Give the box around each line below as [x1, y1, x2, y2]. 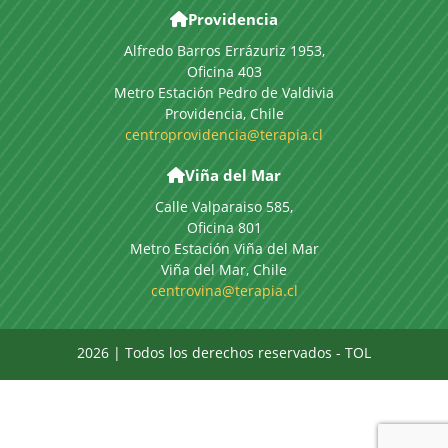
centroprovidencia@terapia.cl [125, 124, 323, 144]
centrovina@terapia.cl [150, 280, 298, 300]
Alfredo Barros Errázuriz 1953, [123, 40, 325, 60]
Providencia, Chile [164, 103, 284, 123]
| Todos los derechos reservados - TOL [109, 342, 371, 362]
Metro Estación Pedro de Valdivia [114, 82, 334, 102]
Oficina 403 [186, 61, 262, 81]
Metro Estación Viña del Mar [129, 238, 319, 258]
